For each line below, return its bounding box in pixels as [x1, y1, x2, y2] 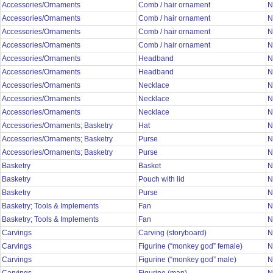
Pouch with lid [138, 175, 186, 184]
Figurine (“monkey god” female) [138, 242, 244, 251]
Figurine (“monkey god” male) [138, 255, 238, 264]
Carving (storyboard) [138, 229, 208, 238]
